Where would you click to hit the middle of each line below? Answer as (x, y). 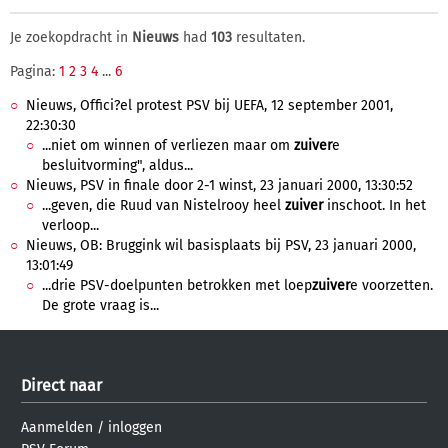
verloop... (70, 225)
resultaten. (268, 37)
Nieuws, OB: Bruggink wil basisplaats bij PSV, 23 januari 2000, (221, 245)
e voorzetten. (391, 285)
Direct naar (61, 385)
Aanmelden (57, 427)
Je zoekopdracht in (71, 37)
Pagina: (34, 71)
